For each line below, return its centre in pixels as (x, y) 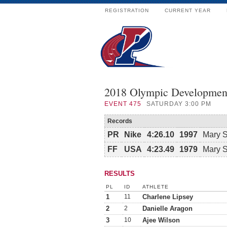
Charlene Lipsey (168, 197)
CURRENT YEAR (188, 10)
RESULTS (120, 174)
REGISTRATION (127, 10)
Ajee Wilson (161, 220)
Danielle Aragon (167, 209)
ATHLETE (156, 187)
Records (120, 121)
